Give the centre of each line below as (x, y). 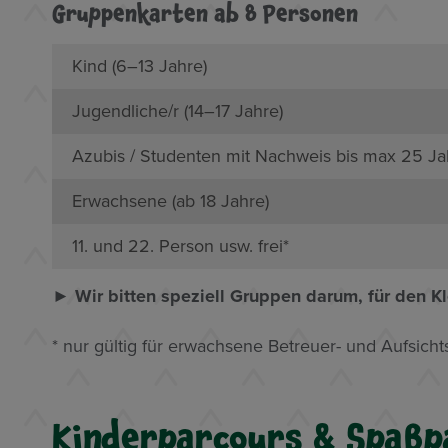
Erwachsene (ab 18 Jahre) (170, 200)
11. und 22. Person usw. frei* (180, 245)
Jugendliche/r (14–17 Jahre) (177, 110)
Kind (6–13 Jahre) (139, 65)
